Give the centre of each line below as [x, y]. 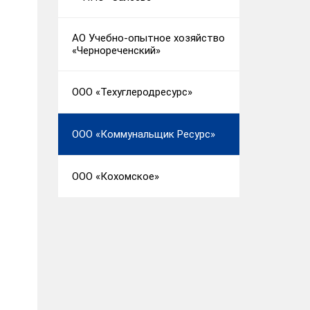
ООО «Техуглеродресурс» [132, 92]
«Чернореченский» [116, 51]
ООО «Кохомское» [115, 176]
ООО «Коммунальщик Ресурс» [143, 134]
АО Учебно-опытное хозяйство [148, 38]
